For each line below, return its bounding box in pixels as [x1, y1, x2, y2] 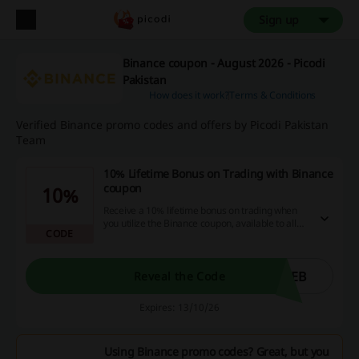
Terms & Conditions [229, 88, 317, 102]
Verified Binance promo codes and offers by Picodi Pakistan [16, 117, 329, 132]
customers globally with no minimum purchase [103, 228, 301, 243]
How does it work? [149, 88, 229, 102]
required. [103, 241, 143, 256]
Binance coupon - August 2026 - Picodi [122, 55, 325, 71]
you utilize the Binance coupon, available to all [103, 216, 296, 230]
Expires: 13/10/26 [139, 301, 220, 314]
